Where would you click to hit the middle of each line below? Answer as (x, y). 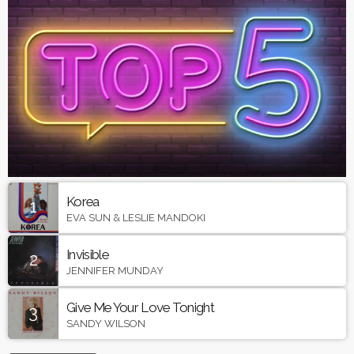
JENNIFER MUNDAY (115, 270)
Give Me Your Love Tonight (141, 308)
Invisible (87, 255)
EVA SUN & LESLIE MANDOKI (136, 217)
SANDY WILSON (106, 323)
